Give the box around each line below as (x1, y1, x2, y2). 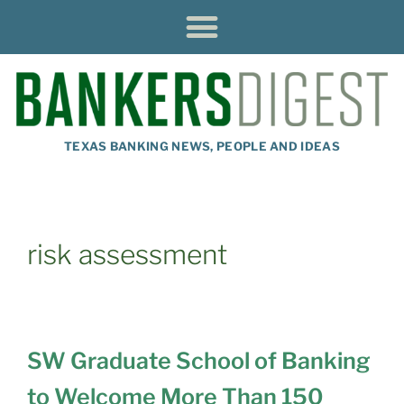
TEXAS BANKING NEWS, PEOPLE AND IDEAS (64, 138, 340, 153)
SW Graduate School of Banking (27, 346, 371, 374)
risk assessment (27, 237, 227, 271)
